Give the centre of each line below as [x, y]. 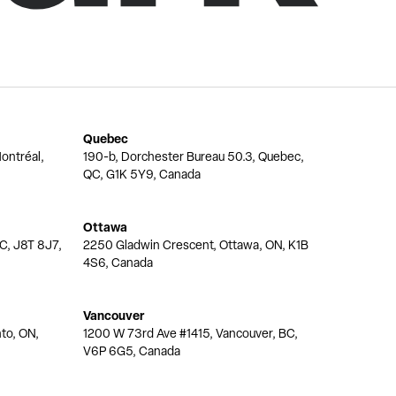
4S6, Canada [118, 262]
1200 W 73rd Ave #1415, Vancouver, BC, [190, 333]
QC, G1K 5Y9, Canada [142, 174]
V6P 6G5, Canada [132, 350]
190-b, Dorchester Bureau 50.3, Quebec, [194, 156]
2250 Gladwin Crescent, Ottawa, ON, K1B [196, 244]
